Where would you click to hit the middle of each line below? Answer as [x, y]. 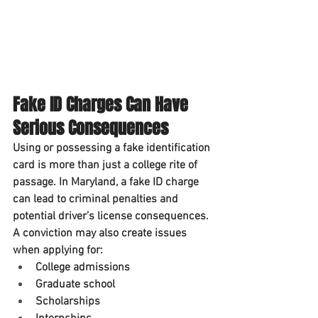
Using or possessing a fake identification [113, 149]
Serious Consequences [91, 128]
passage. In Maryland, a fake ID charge [107, 183]
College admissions [83, 268]
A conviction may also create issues [101, 234]
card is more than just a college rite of [106, 166]
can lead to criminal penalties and [97, 200]
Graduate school [75, 285]
